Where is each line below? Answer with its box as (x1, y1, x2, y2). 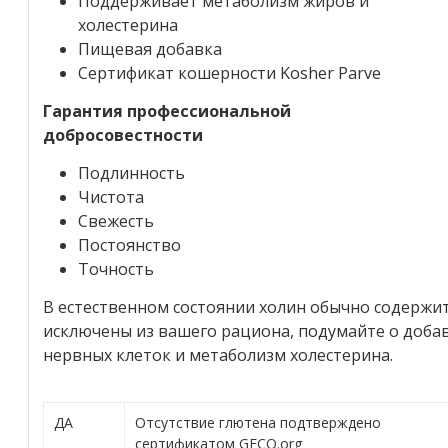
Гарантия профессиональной (43, 99, 291, 122)
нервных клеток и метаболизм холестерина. (43, 343, 393, 366)
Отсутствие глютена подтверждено (134, 412, 381, 432)
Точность (78, 257, 154, 280)
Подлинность (78, 161, 185, 184)
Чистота (78, 185, 144, 208)
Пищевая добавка (78, 37, 222, 60)
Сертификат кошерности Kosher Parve (78, 61, 381, 84)
